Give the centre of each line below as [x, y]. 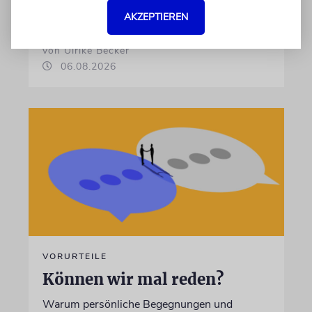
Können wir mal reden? [133, 279]
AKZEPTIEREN [156, 17]
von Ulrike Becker [86, 50]
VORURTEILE [75, 256]
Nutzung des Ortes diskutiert [114, 10]
